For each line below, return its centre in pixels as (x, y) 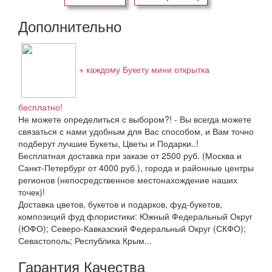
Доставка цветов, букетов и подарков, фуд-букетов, (120, 204)
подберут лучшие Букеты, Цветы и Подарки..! (108, 143)
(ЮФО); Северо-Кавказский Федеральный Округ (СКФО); (132, 228)
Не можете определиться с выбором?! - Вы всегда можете (135, 119)
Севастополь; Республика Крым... (85, 240)
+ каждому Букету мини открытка (144, 69)
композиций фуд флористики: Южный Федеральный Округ (135, 216)
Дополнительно (70, 26)
